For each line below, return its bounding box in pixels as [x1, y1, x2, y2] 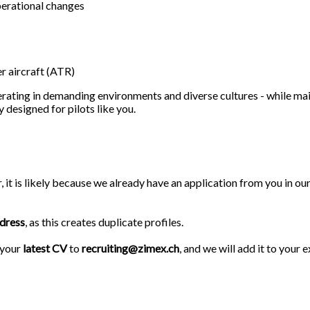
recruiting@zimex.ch [82, 241, 179, 255]
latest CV [23, 241, 67, 255]
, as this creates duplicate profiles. [25, 215, 183, 228]
